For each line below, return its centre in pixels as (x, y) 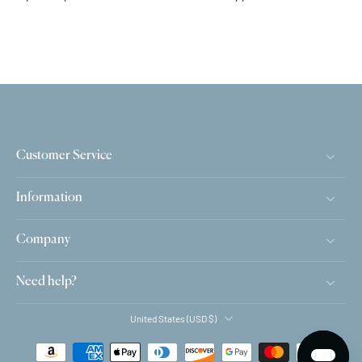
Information (49, 198)
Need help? (46, 282)
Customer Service (64, 156)
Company (43, 240)
